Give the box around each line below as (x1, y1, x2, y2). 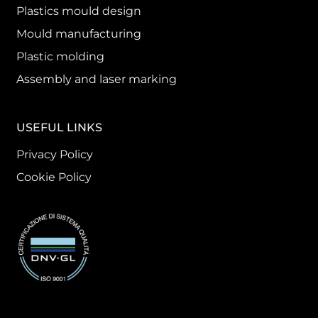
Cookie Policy (16, 170, 92, 184)
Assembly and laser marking (16, 72, 177, 86)
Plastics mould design (16, 4, 142, 18)
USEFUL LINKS (16, 120, 103, 134)
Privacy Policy (16, 147, 94, 161)
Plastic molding (16, 49, 105, 63)
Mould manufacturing (16, 26, 142, 40)
